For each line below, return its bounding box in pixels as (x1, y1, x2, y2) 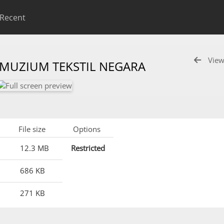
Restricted (71, 143, 105, 153)
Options (73, 124, 100, 134)
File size (18, 124, 45, 134)
